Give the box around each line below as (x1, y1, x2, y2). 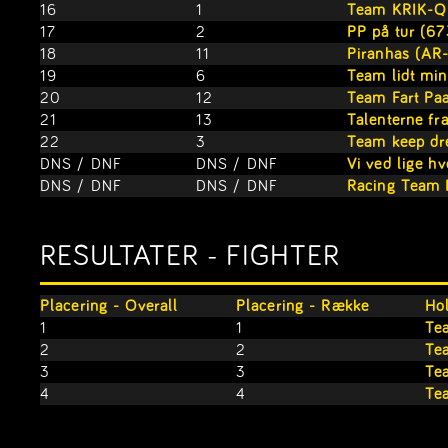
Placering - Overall (40, 298, 179, 314)
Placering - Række (236, 298, 370, 314)
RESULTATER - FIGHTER (40, 242, 340, 271)
